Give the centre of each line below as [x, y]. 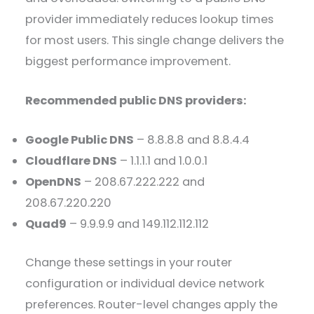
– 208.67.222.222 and [143, 182]
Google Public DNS [80, 140]
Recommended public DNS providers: [136, 101]
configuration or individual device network [145, 283]
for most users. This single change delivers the [155, 40]
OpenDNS [54, 182]
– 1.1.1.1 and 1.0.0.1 [163, 161]
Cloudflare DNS [71, 161]
